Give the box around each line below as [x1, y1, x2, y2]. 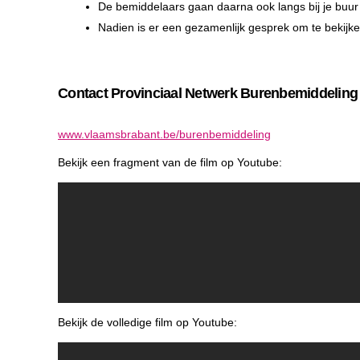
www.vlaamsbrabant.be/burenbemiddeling [58, 128, 271, 141]
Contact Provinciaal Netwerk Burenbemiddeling [58, 85, 358, 102]
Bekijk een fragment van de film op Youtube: [58, 156, 282, 170]
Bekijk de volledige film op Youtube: [58, 316, 237, 329]
